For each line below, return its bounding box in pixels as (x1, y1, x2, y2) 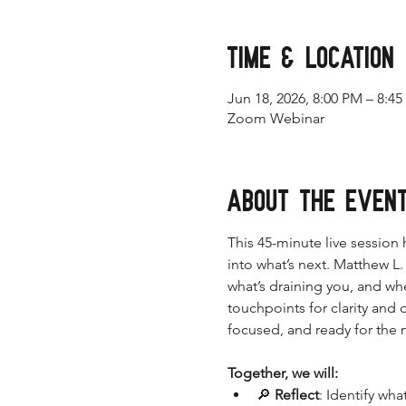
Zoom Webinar (227, 110, 324, 127)
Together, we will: (227, 364, 338, 382)
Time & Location (227, 43, 395, 72)
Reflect (274, 386, 319, 403)
